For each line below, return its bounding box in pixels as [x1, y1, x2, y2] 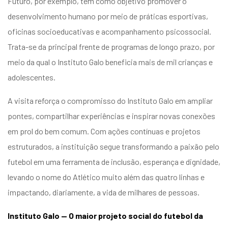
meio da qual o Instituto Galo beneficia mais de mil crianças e [8, 57, 213, 67]
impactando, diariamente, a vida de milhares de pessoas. [8, 187, 199, 197]
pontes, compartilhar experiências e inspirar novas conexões [8, 111, 215, 121]
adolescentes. [8, 72, 55, 82]
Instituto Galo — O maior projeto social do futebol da [8, 211, 203, 221]
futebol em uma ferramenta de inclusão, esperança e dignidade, [8, 157, 220, 167]
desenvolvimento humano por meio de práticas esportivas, [8, 11, 208, 21]
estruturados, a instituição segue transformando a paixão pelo [8, 141, 219, 152]
